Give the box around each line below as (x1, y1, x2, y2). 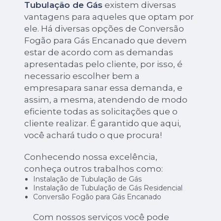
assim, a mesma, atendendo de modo (24, 95, 188, 105)
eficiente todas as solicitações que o (24, 107, 178, 117)
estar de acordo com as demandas (24, 47, 174, 58)
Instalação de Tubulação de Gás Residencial (33, 184, 183, 193)
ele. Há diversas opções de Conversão (24, 24, 184, 34)
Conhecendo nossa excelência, (24, 152, 158, 162)
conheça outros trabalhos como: (24, 164, 163, 174)
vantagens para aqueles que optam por (24, 12, 194, 22)
